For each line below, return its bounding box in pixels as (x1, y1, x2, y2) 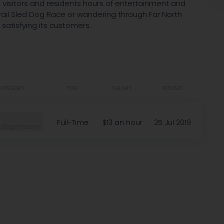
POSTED (162, 84, 182, 92)
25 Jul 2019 (154, 117, 191, 127)
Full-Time (56, 117, 88, 127)
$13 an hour (102, 117, 142, 127)
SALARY (112, 84, 132, 92)
